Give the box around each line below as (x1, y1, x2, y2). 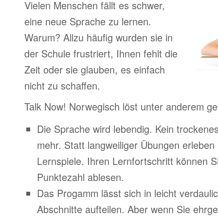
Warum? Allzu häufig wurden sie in (24, 30, 173, 44)
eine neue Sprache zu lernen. (24, 14, 151, 28)
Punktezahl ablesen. (37, 170, 124, 184)
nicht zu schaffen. (24, 78, 100, 92)
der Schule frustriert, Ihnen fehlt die (24, 46, 178, 60)
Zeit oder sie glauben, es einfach (24, 62, 165, 76)
